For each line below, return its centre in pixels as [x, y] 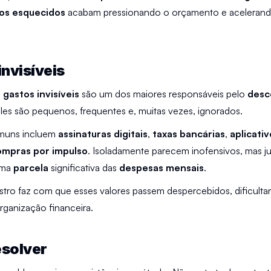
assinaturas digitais [103, 134]
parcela [32, 168]
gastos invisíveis [41, 94]
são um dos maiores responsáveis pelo [163, 94]
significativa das [85, 168]
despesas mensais [162, 168]
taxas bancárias [189, 134]
